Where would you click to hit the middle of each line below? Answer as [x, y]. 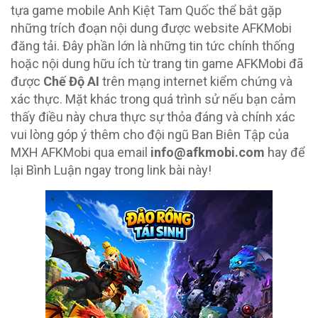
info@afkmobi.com [208, 152]
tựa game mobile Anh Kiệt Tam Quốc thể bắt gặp [146, 10]
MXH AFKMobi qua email [81, 152]
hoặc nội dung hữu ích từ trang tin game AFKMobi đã [157, 63]
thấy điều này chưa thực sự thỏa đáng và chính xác [153, 116]
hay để [285, 152]
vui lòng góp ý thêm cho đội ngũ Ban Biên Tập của [150, 134]
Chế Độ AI [71, 81]
